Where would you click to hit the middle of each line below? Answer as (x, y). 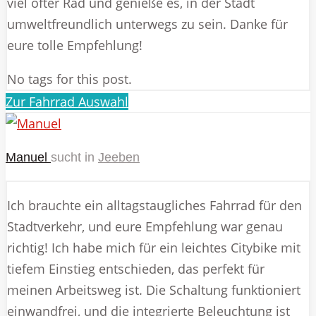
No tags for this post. (69, 79)
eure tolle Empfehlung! (75, 45)
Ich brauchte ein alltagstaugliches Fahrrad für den (154, 205)
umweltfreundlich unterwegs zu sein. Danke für (147, 24)
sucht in (73, 157)
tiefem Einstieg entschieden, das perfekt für (136, 268)
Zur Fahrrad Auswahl (67, 101)
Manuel (26, 157)
